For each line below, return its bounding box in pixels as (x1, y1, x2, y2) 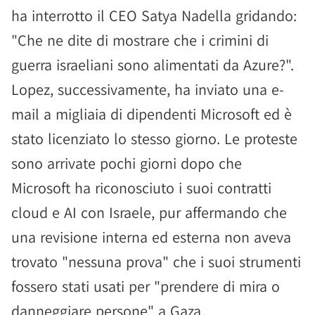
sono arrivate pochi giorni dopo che (11, 153, 242, 174)
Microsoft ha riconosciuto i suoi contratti (11, 178, 271, 198)
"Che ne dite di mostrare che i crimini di (11, 30, 269, 51)
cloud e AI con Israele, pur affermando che (11, 202, 287, 223)
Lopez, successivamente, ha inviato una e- (11, 79, 284, 100)
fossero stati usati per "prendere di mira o (11, 276, 280, 297)
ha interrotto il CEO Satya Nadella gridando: (11, 6, 297, 26)
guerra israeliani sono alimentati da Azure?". (11, 55, 294, 75)
